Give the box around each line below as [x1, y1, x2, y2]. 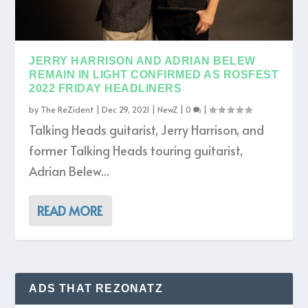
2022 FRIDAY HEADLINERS [29, 82, 182, 94]
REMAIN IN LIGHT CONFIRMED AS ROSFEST [29, 68, 279, 80]
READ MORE [37, 201, 103, 219]
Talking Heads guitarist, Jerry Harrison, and [29, 120, 265, 138]
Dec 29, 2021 [102, 103, 151, 115]
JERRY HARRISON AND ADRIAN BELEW [29, 54, 256, 67]
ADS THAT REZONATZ [29, 282, 163, 294]
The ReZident [41, 103, 95, 115]
